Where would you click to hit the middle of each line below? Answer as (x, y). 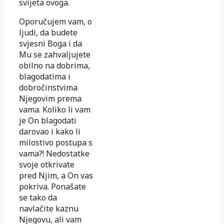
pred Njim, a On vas (56, 175)
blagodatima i (45, 76)
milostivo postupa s (56, 142)
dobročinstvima (48, 87)
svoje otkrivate (47, 164)
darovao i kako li (50, 131)
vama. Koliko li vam (55, 109)
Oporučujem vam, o (55, 21)
